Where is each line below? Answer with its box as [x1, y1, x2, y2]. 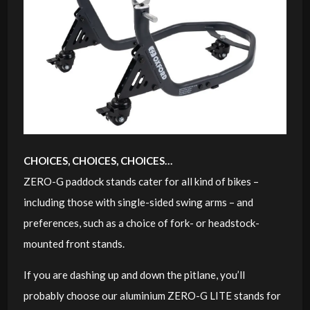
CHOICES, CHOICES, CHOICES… [23, 154, 172, 167]
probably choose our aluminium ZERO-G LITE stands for [23, 289, 281, 302]
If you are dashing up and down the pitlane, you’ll [23, 268, 245, 281]
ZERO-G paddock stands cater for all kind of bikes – [23, 174, 259, 188]
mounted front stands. [23, 237, 125, 250]
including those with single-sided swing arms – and [23, 195, 253, 208]
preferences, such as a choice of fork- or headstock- [23, 216, 259, 229]
